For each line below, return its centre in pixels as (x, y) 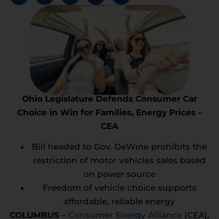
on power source (119, 174)
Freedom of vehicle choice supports (119, 188)
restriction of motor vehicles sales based (119, 161)
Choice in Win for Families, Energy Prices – (109, 112)
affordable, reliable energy (119, 202)
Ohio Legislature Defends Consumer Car (109, 99)
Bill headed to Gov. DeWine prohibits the (119, 147)
